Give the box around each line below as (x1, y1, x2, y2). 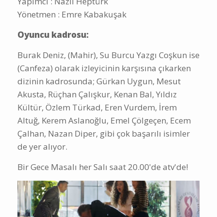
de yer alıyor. (17, 141, 67, 153)
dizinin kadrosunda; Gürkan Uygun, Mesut (17, 76, 181, 87)
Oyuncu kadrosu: (17, 29, 89, 41)
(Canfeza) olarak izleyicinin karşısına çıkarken (17, 62, 191, 74)
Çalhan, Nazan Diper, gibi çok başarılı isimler (17, 128, 190, 139)
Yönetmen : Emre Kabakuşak (17, 9, 126, 20)
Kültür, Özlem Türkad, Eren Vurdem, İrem (17, 102, 177, 113)
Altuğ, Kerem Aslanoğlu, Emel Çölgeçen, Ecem (17, 115, 191, 126)
